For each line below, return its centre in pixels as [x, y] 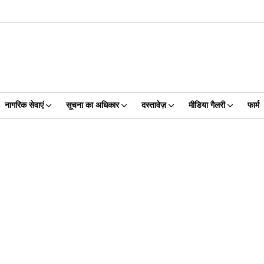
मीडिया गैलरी [207, 105]
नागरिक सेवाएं [24, 105]
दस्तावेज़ [154, 105]
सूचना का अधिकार [92, 105]
